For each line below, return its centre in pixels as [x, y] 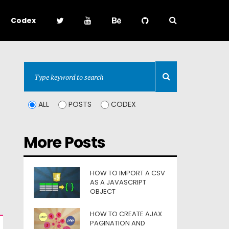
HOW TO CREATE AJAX [126, 214]
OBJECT [103, 191]
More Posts [64, 143]
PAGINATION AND [118, 223]
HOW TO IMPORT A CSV [128, 173]
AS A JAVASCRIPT [118, 182]
